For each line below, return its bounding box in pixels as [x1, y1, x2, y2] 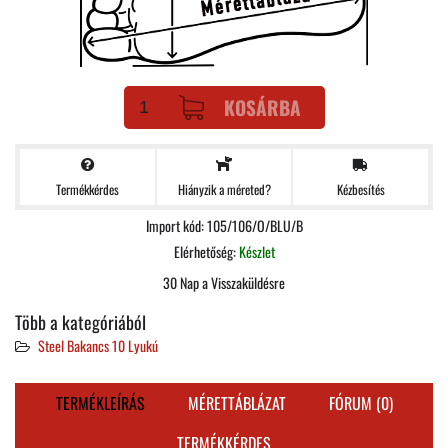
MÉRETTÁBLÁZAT [187, 390, 286, 415]
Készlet [238, 240, 275, 262]
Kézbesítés [336, 179, 385, 199]
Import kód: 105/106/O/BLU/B [145, 214, 303, 236]
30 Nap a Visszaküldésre [163, 271, 285, 293]
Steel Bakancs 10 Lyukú [38, 334, 158, 356]
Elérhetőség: [173, 240, 239, 262]
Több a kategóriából [15, 308, 146, 335]
